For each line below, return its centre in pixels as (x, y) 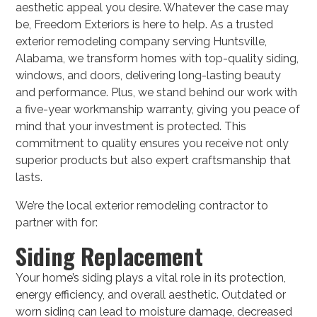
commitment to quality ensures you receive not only (152, 143)
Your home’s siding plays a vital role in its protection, (151, 277)
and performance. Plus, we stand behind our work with (157, 92)
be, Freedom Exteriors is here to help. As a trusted (145, 24)
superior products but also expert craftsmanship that (154, 160)
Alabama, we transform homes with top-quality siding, (157, 58)
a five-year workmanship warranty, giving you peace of (158, 109)
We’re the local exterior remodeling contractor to (142, 205)
